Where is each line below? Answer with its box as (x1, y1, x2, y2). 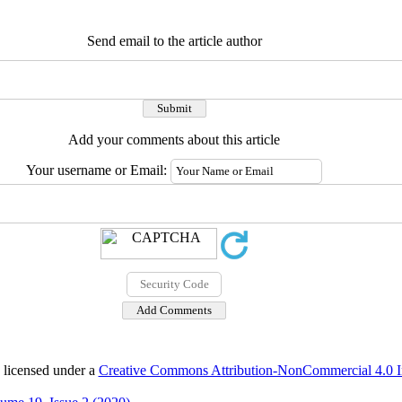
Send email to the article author (86, 33, 262, 48)
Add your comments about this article (68, 132, 280, 147)
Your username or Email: (26, 162, 170, 178)
